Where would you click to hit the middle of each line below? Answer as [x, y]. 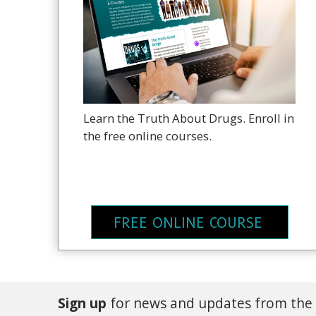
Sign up [82, 303]
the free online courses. [147, 136]
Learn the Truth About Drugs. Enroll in [189, 119]
